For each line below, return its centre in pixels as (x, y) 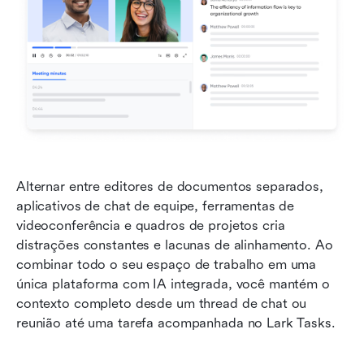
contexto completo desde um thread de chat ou (162, 303)
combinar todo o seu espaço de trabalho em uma (167, 264)
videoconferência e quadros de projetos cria (151, 225)
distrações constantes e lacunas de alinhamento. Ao (175, 245)
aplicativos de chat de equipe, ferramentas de (156, 206)
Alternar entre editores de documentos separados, (170, 186)
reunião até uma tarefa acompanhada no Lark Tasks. (176, 323)
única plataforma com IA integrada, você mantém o (173, 284)
